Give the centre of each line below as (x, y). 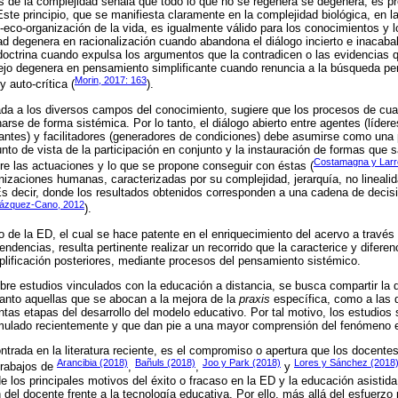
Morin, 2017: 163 (111, 80)
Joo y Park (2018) (242, 363)
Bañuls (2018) (165, 363)
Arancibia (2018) (92, 363)
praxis (255, 299)
